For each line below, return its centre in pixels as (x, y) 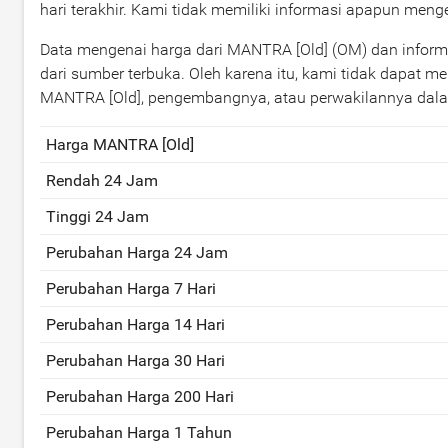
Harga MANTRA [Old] (120, 144)
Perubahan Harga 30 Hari (135, 360)
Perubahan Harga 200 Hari (140, 396)
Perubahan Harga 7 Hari (131, 288)
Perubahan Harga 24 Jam (137, 252)
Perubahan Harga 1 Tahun (139, 432)
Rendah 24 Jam (102, 180)
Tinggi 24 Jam (97, 216)
